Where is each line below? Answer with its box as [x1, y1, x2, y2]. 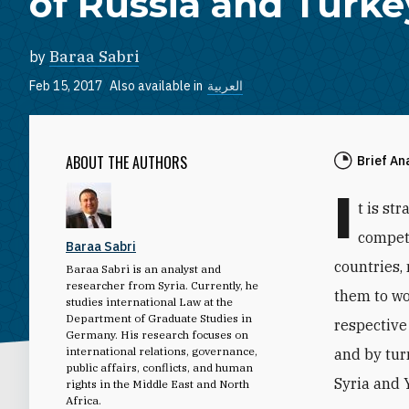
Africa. [66, 393, 101, 407]
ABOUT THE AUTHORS [66, 151, 187, 173]
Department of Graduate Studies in [66, 310, 252, 325]
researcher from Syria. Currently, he [66, 278, 258, 292]
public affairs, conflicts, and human [66, 360, 253, 374]
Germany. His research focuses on [66, 327, 248, 341]
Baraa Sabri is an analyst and [66, 261, 221, 276]
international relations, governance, [66, 343, 257, 358]
